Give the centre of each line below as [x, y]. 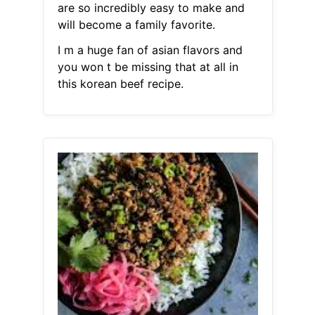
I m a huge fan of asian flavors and [150, 50]
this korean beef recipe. [120, 84]
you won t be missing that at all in [148, 67]
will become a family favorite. [136, 25]
